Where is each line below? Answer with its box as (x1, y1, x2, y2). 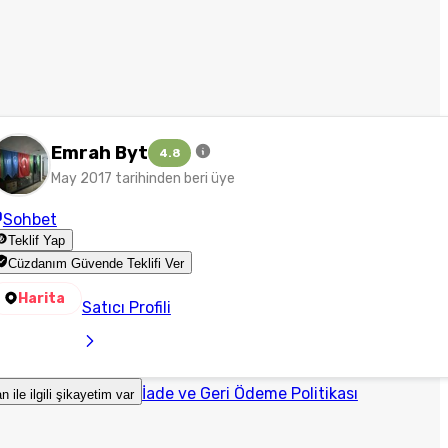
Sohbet (2, 210, 57, 229)
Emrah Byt (50, 142, 148, 164)
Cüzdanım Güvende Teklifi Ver (8, 255, 185, 271)
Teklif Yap (8, 233, 66, 249)
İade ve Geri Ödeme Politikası (141, 383, 358, 403)
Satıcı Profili (81, 297, 171, 317)
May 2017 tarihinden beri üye (50, 170, 235, 187)
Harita (17, 289, 65, 307)
